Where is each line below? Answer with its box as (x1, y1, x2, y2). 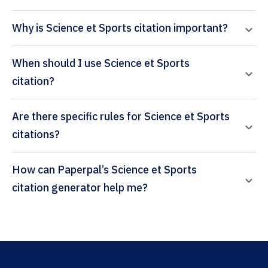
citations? (12, 127, 60, 142)
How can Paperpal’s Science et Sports (12, 163, 57, 177)
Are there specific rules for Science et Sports (12, 109, 230, 124)
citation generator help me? (12, 181, 148, 195)
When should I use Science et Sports (12, 56, 190, 71)
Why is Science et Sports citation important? (12, 21, 228, 35)
